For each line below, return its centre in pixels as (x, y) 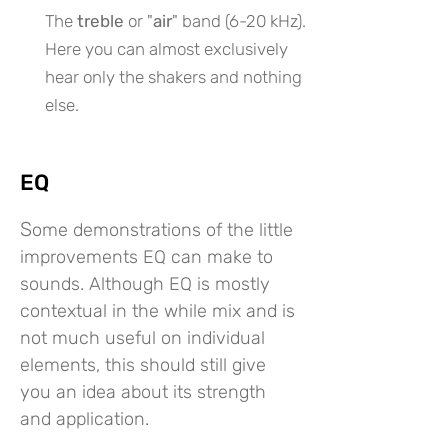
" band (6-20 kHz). (239, 21)
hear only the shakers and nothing (173, 77)
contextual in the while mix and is (157, 311)
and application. (84, 419)
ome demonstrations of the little (162, 230)
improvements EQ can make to (146, 257)
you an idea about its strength (143, 392)
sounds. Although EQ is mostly (145, 284)
